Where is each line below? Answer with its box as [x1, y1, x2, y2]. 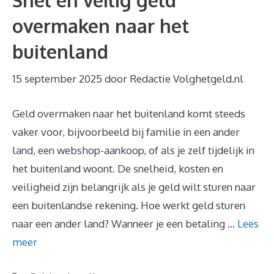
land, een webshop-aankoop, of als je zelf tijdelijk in [12, 143, 254, 157]
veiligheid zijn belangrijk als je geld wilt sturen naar [12, 180, 256, 193]
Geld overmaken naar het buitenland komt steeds [12, 106, 245, 120]
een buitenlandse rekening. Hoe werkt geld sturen [12, 198, 245, 212]
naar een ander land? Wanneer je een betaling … [12, 217, 237, 230]
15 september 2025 [12, 72, 102, 85]
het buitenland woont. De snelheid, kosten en [12, 161, 223, 175]
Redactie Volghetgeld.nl [130, 72, 243, 85]
